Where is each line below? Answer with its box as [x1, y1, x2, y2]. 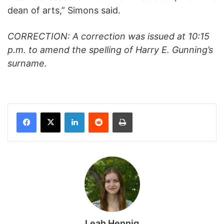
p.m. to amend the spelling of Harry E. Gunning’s [7, 44, 213, 55]
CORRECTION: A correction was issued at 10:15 [7, 31, 209, 42]
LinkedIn [84, 108, 110, 116]
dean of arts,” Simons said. [7, 5, 123, 16]
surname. [7, 58, 47, 69]
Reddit [108, 108, 128, 116]
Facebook [36, 108, 66, 116]
